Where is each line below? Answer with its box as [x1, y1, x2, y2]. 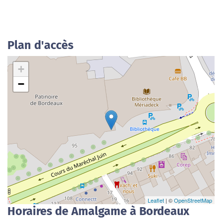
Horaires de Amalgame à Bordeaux [7, 204, 189, 218]
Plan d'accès [7, 38, 73, 52]
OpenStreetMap [174, 196, 212, 204]
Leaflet [148, 196, 164, 204]
